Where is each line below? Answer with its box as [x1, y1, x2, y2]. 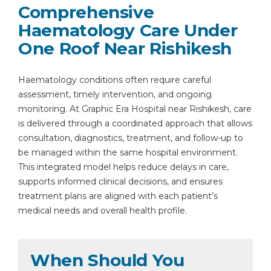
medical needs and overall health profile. [18, 205, 187, 216]
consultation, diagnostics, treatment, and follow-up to [18, 132, 243, 143]
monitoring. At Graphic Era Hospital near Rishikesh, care [18, 103, 252, 114]
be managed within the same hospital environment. [18, 147, 238, 158]
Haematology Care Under [18, 20, 238, 41]
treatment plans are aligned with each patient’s [18, 191, 218, 201]
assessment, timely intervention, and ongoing [18, 89, 212, 100]
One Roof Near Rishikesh [18, 38, 232, 59]
